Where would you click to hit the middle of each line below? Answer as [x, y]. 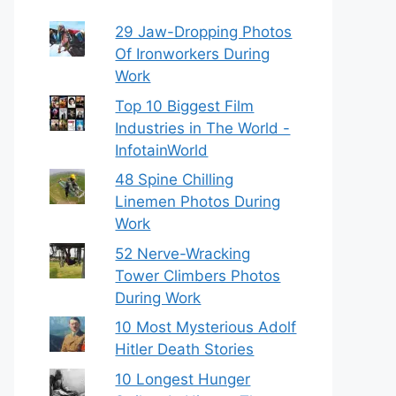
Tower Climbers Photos [198, 275]
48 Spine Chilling [175, 179]
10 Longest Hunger [183, 379]
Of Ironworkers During [193, 54]
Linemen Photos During [198, 202]
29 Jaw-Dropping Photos [204, 32]
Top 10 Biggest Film [185, 106]
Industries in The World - [203, 128]
